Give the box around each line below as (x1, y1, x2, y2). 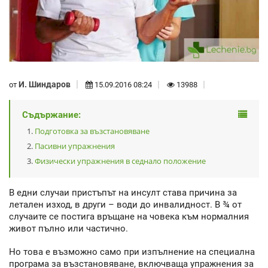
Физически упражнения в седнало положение (35, 156, 206, 167)
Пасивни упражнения (35, 141, 115, 152)
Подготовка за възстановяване (35, 126, 150, 137)
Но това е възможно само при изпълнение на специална (9, 246, 255, 257)
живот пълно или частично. (9, 223, 128, 234)
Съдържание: (22, 109, 81, 121)
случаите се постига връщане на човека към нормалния (9, 211, 249, 223)
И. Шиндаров (19, 79, 71, 89)
